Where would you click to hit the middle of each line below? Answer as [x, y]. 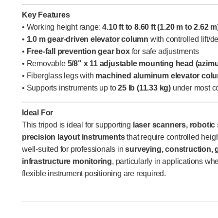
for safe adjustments [164, 51]
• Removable [45, 64]
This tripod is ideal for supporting [77, 125]
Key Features [46, 15]
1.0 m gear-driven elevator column [88, 39]
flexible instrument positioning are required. [94, 173]
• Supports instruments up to [70, 88]
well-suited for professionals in [74, 149]
